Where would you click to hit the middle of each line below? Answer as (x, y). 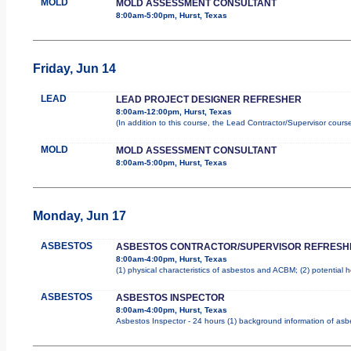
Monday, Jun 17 (79, 215)
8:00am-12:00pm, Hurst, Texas (174, 111)
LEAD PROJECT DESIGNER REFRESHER (208, 99)
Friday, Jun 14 (74, 68)
